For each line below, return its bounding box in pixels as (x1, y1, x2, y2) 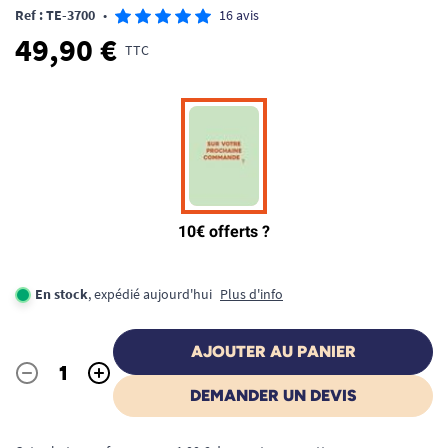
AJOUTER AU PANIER (190, 342, 356, 361)
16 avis (219, 6, 259, 24)
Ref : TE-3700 (15, 6, 95, 24)
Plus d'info (220, 285, 283, 303)
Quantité (14, 373, 73, 394)
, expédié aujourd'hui (88, 285, 212, 303)
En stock (35, 285, 88, 303)
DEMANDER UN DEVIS (189, 386, 357, 405)
